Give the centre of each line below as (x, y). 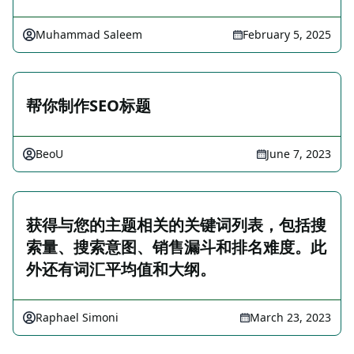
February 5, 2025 (287, 34)
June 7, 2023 (299, 154)
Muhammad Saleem (89, 34)
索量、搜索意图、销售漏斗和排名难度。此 (176, 247)
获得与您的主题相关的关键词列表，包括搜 (176, 225)
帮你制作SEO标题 (88, 105)
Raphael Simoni (77, 317)
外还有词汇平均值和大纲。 (121, 269)
